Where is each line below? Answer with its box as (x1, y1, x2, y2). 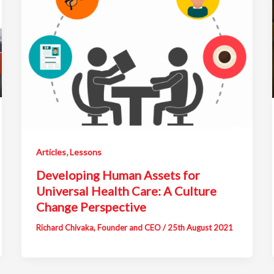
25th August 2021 (167, 223, 233, 233)
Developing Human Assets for (35, 168, 200, 183)
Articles (35, 146, 66, 157)
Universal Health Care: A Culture (35, 183, 217, 199)
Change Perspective (35, 199, 146, 215)
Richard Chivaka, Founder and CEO (35, 223, 163, 233)
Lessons (69, 146, 102, 157)
